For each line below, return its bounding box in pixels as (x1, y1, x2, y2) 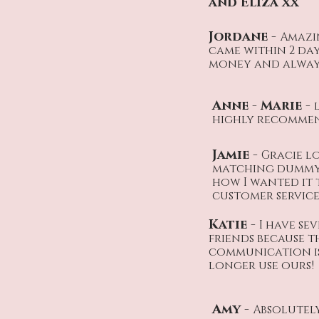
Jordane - (209, 28, 280, 46)
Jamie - (212, 146, 261, 164)
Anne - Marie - (212, 97, 314, 115)
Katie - (209, 216, 259, 234)
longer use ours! (209, 257, 314, 273)
